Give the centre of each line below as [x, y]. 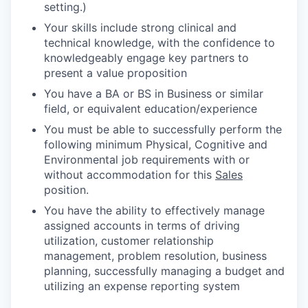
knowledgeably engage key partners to [146, 57]
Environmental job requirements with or [147, 159]
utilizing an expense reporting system [142, 286]
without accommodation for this [130, 174]
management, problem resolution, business [155, 255]
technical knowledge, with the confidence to [159, 42]
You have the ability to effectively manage [154, 210]
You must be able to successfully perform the [163, 129]
